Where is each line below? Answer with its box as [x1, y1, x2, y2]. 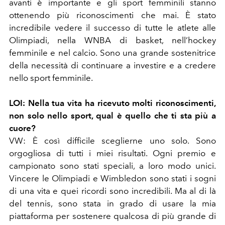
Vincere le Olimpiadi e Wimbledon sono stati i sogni [9, 173, 216, 184]
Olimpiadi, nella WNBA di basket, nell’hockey [9, 35, 216, 46]
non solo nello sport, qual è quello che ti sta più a [9, 110, 216, 121]
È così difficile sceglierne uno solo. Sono [26, 136, 216, 146]
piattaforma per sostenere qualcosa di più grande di [9, 211, 216, 221]
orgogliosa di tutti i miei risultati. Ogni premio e [9, 148, 216, 159]
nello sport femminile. [9, 73, 93, 83]
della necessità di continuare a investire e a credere [9, 60, 216, 71]
